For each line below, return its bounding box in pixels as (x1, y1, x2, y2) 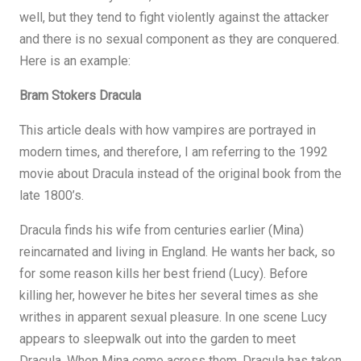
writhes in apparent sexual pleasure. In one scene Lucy (19, 309, 327, 325)
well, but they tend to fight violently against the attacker (19, 10, 329, 25)
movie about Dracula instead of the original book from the (19, 166, 342, 181)
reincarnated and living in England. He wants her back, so (19, 244, 335, 259)
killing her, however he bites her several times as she (19, 288, 318, 303)
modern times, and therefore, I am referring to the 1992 (19, 144, 328, 160)
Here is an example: (19, 53, 131, 68)
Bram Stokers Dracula (19, 88, 141, 103)
